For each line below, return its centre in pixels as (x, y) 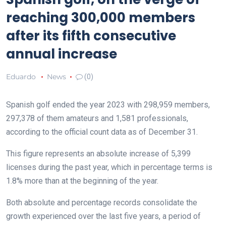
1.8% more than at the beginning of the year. (82, 181)
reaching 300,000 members (101, 17)
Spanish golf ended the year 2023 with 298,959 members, (108, 104)
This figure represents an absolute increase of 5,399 (98, 153)
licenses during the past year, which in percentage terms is (109, 167)
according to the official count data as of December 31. (102, 132)
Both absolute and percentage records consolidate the (102, 202)
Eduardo (21, 76)
